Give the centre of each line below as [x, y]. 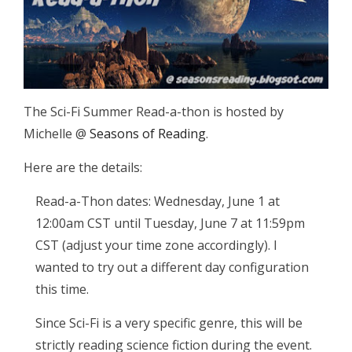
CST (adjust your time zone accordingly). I [156, 246]
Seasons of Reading [148, 134]
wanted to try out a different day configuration [172, 268]
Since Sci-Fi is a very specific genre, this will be [169, 323]
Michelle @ [57, 134]
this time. [62, 290]
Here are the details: [83, 168]
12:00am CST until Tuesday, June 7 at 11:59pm [170, 224]
